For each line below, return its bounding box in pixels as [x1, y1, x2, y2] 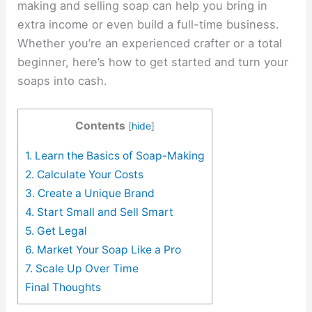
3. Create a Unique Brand [25, 186, 155, 200]
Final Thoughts [25, 280, 102, 294]
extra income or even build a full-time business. [17, 17, 280, 31]
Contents [75, 119, 126, 133]
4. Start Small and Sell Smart [25, 205, 174, 219]
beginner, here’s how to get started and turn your [17, 54, 289, 69]
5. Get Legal [25, 224, 88, 237]
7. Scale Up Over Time [25, 261, 139, 275]
